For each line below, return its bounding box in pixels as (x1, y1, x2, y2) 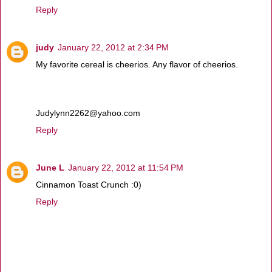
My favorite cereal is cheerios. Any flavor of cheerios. (36, 59, 238, 69)
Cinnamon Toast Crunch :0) (36, 179, 141, 189)
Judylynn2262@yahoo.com (36, 107, 140, 118)
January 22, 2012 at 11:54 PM (68, 162, 183, 172)
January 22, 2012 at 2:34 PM (58, 42, 169, 52)
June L (36, 162, 64, 172)
